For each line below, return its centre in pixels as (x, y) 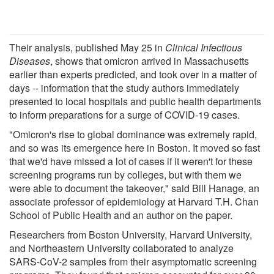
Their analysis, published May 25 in (87, 47)
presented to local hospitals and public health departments (135, 101)
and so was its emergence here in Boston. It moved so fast (135, 147)
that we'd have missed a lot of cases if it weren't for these (131, 161)
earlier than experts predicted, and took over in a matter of (133, 74)
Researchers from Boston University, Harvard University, (131, 234)
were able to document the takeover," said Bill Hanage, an (134, 188)
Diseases (30, 61)
